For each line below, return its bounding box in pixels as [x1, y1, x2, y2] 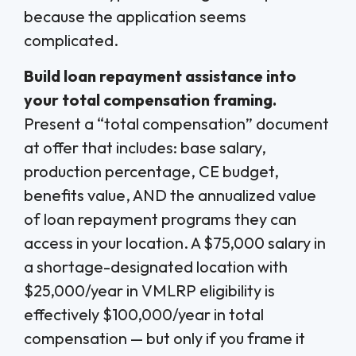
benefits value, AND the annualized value [24, 184, 316, 205]
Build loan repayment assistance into [24, 65, 296, 86]
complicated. [24, 30, 118, 51]
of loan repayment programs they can [24, 208, 296, 229]
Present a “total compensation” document [24, 113, 329, 133]
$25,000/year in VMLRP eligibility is [24, 280, 275, 300]
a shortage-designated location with [24, 256, 288, 277]
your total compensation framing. [24, 89, 277, 110]
